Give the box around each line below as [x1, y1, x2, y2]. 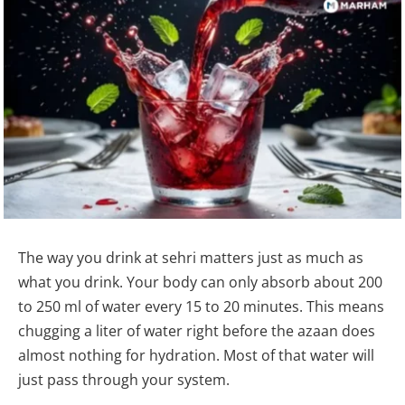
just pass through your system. [18, 369, 230, 390]
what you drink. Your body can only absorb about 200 [18, 271, 382, 292]
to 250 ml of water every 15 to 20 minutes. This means [18, 296, 384, 316]
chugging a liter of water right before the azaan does [18, 320, 375, 341]
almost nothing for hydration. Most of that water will [18, 344, 374, 365]
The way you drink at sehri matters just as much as [18, 247, 363, 268]
